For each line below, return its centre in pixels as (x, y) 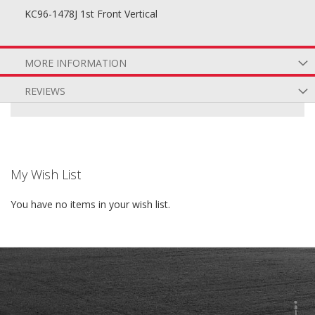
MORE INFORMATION (76, 63)
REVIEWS (45, 91)
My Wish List (46, 174)
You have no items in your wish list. (90, 204)
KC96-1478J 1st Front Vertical (91, 14)
